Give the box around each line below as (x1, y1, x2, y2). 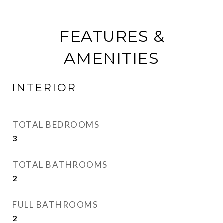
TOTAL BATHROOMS (12, 159, 108, 170)
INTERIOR (12, 81, 77, 94)
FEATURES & (58, 26, 165, 46)
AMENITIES (64, 48, 159, 68)
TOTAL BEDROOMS (12, 119, 99, 130)
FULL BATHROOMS (12, 199, 98, 210)
